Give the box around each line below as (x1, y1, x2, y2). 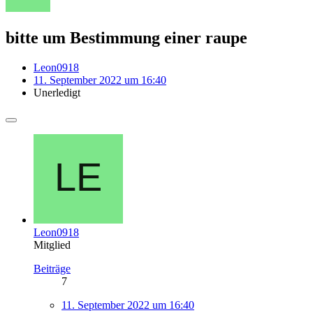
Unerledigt (34, 86, 80, 99)
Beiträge (34, 262, 71, 275)
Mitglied (34, 238, 71, 251)
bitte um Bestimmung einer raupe (6, 28, 247, 47)
